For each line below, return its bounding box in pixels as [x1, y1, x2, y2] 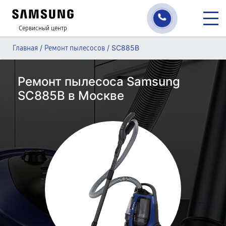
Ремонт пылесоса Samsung [18, 74, 180, 89]
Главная [13, 44, 38, 52]
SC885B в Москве [18, 88, 124, 103]
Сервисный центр [19, 25, 67, 32]
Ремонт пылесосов [44, 44, 105, 52]
